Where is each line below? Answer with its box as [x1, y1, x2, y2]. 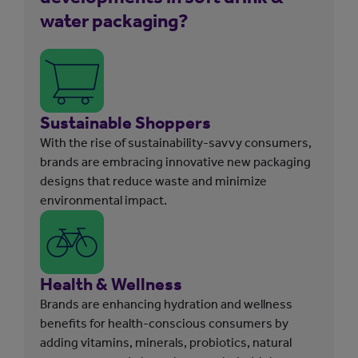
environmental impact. [40, 192, 167, 208]
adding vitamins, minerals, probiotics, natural [40, 334, 292, 350]
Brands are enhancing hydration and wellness [40, 296, 292, 312]
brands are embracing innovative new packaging [40, 153, 311, 169]
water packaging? [40, 9, 189, 32]
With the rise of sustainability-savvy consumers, [40, 134, 312, 150]
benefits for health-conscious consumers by [40, 315, 288, 331]
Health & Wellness [40, 272, 182, 295]
